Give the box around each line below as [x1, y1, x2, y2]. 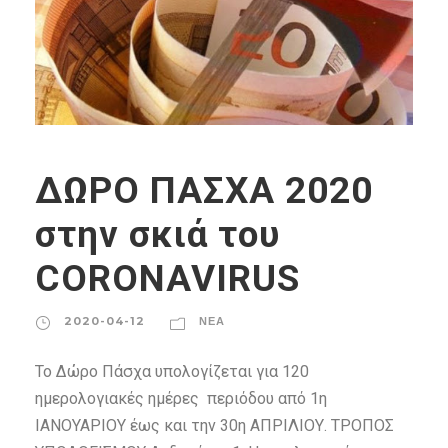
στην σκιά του [35, 213, 280, 257]
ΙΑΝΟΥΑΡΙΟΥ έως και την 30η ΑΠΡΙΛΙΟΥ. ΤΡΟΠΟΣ [35, 416, 394, 436]
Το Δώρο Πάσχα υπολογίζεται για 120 [35, 362, 309, 382]
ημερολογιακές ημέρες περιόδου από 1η [35, 389, 327, 409]
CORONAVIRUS [35, 257, 300, 301]
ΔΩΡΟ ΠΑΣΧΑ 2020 [35, 169, 373, 213]
